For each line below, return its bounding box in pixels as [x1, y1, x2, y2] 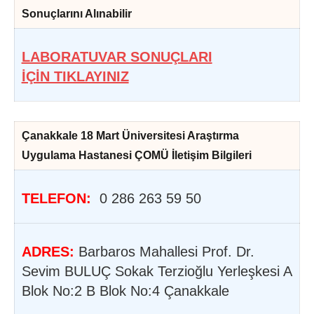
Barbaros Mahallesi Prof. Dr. [74, 243, 254, 259]
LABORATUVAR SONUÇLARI [21, 48, 212, 64]
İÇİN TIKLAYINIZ [21, 68, 129, 84]
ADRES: [21, 243, 74, 259]
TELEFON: [21, 190, 91, 206]
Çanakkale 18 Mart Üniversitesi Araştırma [21, 129, 239, 142]
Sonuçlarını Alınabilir [21, 7, 132, 20]
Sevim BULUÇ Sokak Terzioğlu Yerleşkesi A [21, 263, 292, 279]
